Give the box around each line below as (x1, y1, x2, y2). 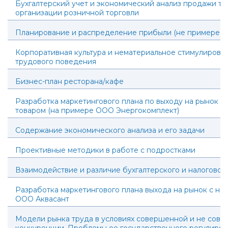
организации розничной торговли (15, 8, 139, 17)
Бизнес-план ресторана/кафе (15, 77, 124, 86)
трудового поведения (15, 57, 96, 66)
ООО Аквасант (15, 194, 69, 204)
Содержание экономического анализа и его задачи (15, 126, 205, 135)
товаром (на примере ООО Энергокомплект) (15, 106, 179, 115)
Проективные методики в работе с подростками (15, 146, 195, 155)
